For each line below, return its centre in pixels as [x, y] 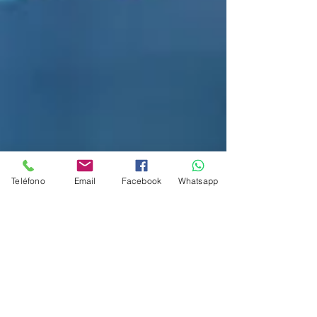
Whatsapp [198, 180]
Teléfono [28, 180]
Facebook [142, 180]
